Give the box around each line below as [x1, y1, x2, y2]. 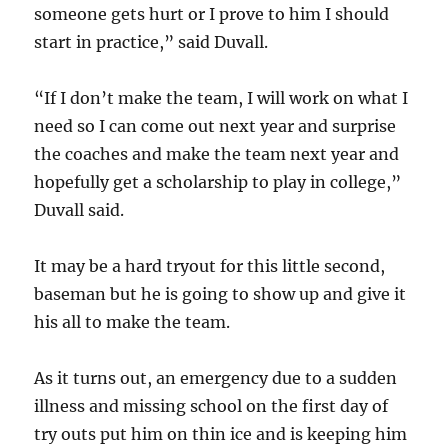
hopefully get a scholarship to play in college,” [34, 172, 402, 192]
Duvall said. [34, 200, 125, 220]
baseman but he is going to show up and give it [34, 284, 407, 304]
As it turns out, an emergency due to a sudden [34, 368, 398, 388]
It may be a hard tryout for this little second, [34, 256, 386, 276]
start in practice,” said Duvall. [34, 32, 269, 52]
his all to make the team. [34, 312, 231, 332]
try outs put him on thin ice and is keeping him [34, 424, 408, 444]
